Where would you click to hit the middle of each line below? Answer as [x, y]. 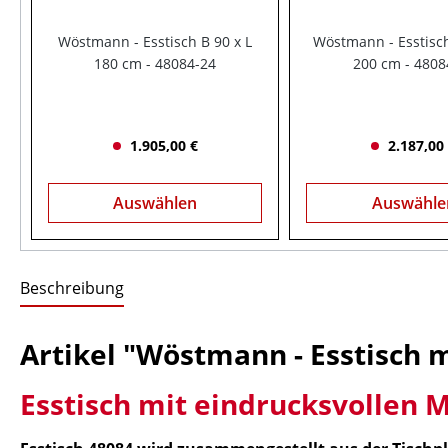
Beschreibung [72, 288]
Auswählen [155, 203]
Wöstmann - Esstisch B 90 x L [155, 41]
